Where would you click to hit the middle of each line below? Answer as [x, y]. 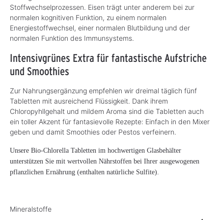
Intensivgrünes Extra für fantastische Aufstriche [108, 58]
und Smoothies [40, 71]
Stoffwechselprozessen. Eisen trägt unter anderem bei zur [102, 7]
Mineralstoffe [31, 209]
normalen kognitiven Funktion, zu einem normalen [88, 18]
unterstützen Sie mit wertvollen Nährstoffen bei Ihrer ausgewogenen [105, 162]
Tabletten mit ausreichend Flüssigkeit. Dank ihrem [89, 101]
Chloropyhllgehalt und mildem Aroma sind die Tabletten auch [107, 111]
